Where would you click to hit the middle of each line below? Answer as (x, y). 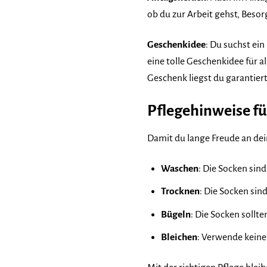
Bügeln (176, 214)
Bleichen (179, 237)
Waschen (179, 168)
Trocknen (180, 192)
